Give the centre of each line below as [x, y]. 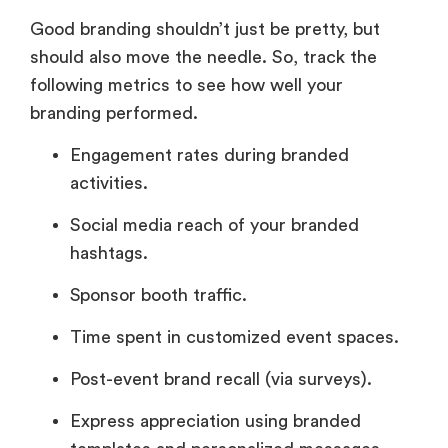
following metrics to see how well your [186, 85]
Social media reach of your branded [214, 225]
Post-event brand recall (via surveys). [221, 379]
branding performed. [114, 113]
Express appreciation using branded [215, 421]
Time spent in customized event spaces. [234, 337]
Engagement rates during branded [209, 155]
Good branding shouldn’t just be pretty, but [205, 29]
